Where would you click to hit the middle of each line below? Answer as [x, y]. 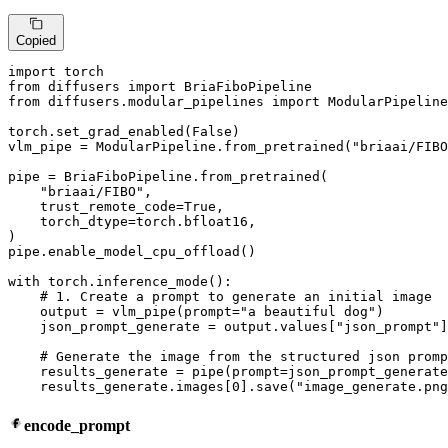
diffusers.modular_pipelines [156, 101]
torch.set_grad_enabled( [100, 131]
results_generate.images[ [120, 386]
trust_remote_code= [96, 206]
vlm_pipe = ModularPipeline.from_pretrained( [180, 146]
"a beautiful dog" [308, 311]
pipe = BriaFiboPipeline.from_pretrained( [168, 176]
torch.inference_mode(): [136, 281]
